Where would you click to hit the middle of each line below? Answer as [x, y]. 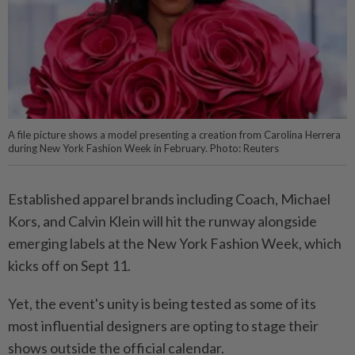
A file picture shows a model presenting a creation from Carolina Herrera [174, 135]
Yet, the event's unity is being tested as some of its [162, 304]
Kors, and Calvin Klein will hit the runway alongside [162, 221]
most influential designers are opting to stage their [163, 326]
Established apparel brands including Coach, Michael [169, 199]
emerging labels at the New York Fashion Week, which [175, 244]
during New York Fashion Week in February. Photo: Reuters [143, 149]
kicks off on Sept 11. [69, 266]
